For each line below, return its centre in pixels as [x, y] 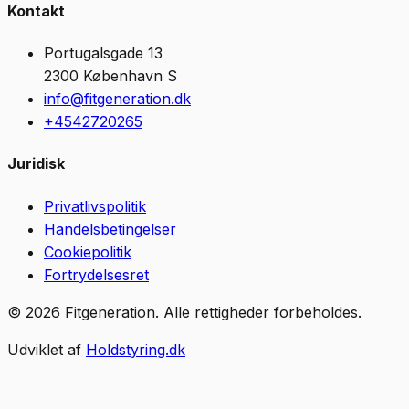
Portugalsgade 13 [103, 52]
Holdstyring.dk [136, 349]
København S [130, 75]
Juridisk [36, 164]
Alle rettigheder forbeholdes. [262, 312]
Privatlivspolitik [95, 206]
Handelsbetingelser [110, 229]
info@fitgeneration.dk [117, 98]
